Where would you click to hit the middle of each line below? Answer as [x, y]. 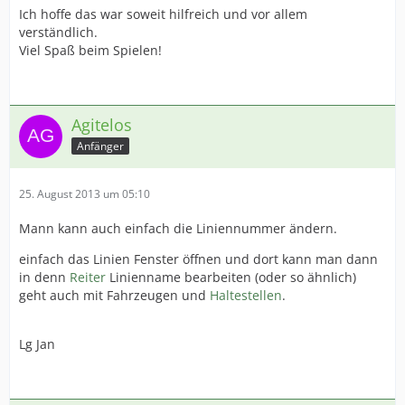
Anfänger [100, 146]
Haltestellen [246, 295]
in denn [44, 277]
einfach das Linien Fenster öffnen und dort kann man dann [198, 259]
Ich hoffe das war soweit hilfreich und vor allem [163, 14]
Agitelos [102, 125]
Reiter [88, 277]
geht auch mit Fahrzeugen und [114, 295]
